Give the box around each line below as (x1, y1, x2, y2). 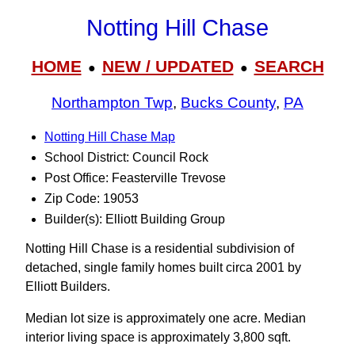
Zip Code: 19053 (44, 192, 139, 205)
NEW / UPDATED (101, 56, 234, 75)
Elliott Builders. (25, 280, 110, 293)
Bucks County (181, 94, 276, 112)
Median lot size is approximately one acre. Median (25, 311, 306, 325)
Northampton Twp (52, 94, 173, 112)
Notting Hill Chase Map (44, 130, 175, 143)
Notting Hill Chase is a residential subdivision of (25, 242, 294, 255)
